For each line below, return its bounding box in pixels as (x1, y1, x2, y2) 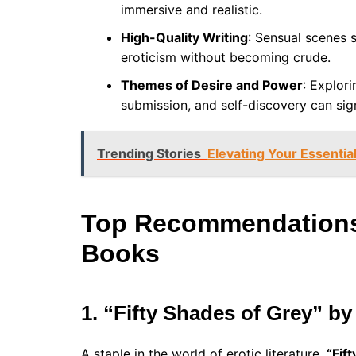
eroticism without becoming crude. (121, 49, 331, 66)
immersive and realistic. (121, 2, 262, 18)
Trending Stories (97, 145, 201, 162)
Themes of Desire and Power (121, 77, 303, 94)
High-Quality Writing (121, 29, 248, 46)
